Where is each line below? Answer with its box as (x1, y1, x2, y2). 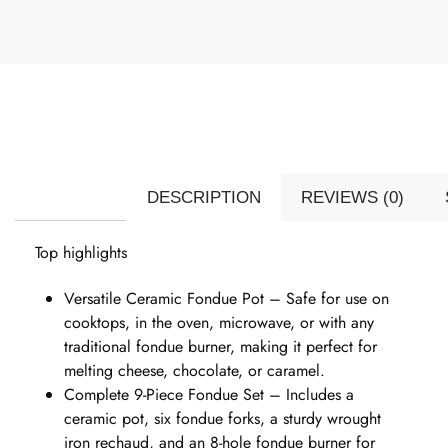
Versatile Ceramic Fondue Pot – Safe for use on (63, 286, 389, 310)
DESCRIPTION (146, 187, 261, 207)
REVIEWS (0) (301, 187, 405, 207)
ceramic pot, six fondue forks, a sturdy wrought (63, 406, 381, 430)
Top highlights (35, 241, 127, 265)
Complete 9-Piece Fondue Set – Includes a (63, 382, 354, 406)
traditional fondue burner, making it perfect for (63, 334, 377, 358)
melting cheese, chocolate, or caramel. (63, 358, 325, 382)
